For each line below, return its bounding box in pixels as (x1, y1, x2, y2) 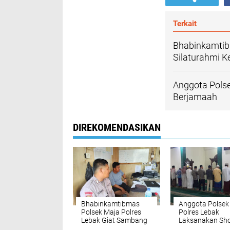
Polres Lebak (179, 208, 219, 216)
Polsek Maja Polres (81, 208, 141, 216)
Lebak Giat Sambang (81, 216, 147, 224)
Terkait (173, 19, 197, 28)
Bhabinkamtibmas (81, 200, 140, 208)
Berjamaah (173, 91, 217, 102)
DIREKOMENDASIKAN (73, 121, 161, 133)
